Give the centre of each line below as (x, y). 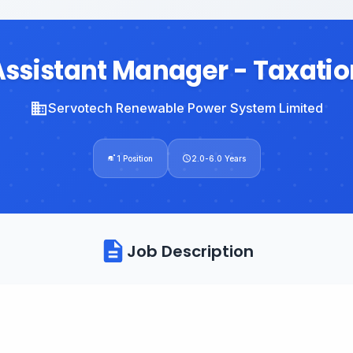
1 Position (135, 158)
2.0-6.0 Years (219, 158)
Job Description (190, 251)
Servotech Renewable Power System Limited (185, 108)
